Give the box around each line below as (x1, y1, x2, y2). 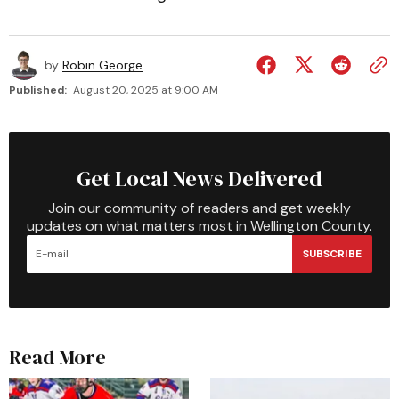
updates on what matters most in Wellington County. (27, 216, 372, 235)
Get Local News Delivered (77, 164, 322, 193)
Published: (9, 83, 67, 97)
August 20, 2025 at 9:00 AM (73, 83, 218, 97)
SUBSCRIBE (303, 246, 362, 261)
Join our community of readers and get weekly (48, 199, 351, 217)
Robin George (62, 57, 142, 73)
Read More (9, 344, 106, 370)
